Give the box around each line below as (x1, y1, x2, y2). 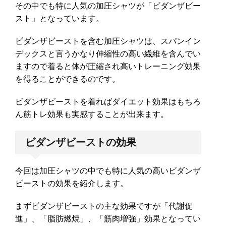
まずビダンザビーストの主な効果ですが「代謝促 (15, 202, 193, 211)
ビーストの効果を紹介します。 (15, 179, 128, 188)
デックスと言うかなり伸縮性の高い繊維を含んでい (15, 49, 201, 59)
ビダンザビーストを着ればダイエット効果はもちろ (15, 97, 201, 106)
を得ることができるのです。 (15, 75, 120, 84)
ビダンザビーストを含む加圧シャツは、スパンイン (15, 37, 201, 46)
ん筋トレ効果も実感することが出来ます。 (15, 110, 168, 119)
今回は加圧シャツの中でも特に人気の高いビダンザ (15, 166, 201, 176)
